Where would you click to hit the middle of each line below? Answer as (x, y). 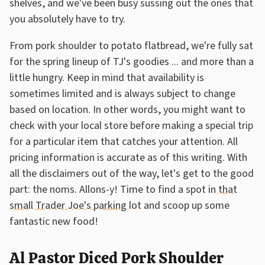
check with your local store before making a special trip (131, 125)
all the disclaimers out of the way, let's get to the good (132, 173)
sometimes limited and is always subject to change (122, 93)
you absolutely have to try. (69, 19)
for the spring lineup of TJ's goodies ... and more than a (132, 62)
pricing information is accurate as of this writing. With (128, 157)
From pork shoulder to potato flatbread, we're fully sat (131, 46)
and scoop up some (185, 205)
